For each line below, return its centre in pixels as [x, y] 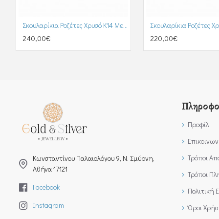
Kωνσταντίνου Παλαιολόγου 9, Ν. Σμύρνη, [94, 158]
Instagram [48, 205]
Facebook [46, 187]
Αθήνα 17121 [50, 169]
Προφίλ [198, 124]
